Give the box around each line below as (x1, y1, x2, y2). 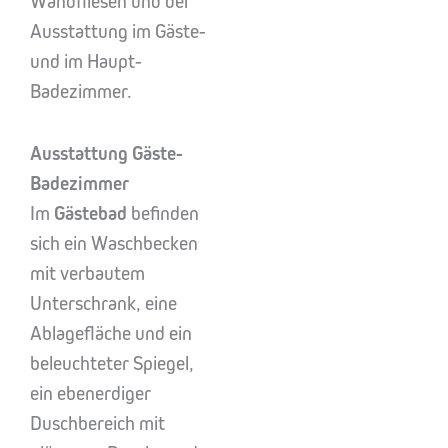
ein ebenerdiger (30, 382, 151, 405)
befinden (127, 202, 199, 225)
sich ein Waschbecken (30, 232, 198, 255)
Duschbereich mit (30, 412, 165, 435)
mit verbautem (30, 262, 145, 285)
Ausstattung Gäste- (30, 142, 183, 165)
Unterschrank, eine (30, 292, 177, 315)
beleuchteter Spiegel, (30, 352, 194, 375)
